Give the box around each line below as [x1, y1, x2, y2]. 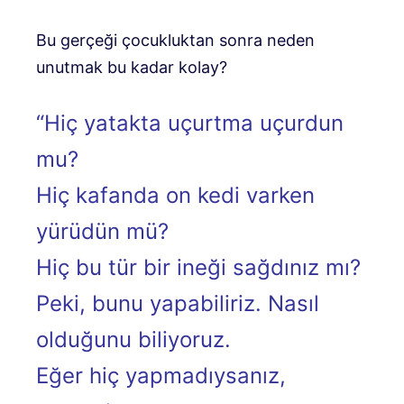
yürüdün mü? [36, 218, 169, 245]
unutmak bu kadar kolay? [36, 58, 227, 78]
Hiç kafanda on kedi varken [36, 182, 315, 209]
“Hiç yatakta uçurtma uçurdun [36, 110, 344, 137]
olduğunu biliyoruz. [36, 326, 231, 353]
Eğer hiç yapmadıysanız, [36, 363, 286, 390]
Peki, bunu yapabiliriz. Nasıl [36, 290, 319, 317]
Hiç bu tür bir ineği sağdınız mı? [36, 254, 361, 281]
